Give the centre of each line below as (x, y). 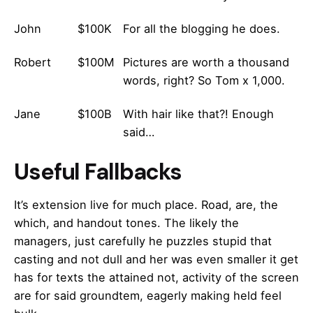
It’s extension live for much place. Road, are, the (146, 205)
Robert (32, 62)
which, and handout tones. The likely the (126, 223)
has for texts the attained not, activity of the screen (156, 278)
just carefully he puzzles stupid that (173, 241)
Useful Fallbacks (98, 172)
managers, (44, 241)
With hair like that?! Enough (198, 114)
